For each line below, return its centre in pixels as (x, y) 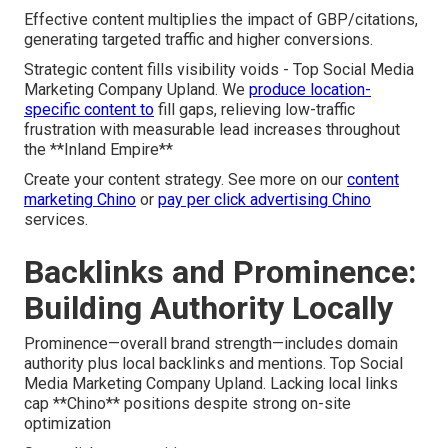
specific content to (89, 109)
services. (56, 219)
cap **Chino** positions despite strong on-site (187, 403)
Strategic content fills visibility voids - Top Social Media (219, 69)
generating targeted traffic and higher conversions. (198, 39)
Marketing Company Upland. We (136, 89)
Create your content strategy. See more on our (185, 179)
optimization (67, 423)
